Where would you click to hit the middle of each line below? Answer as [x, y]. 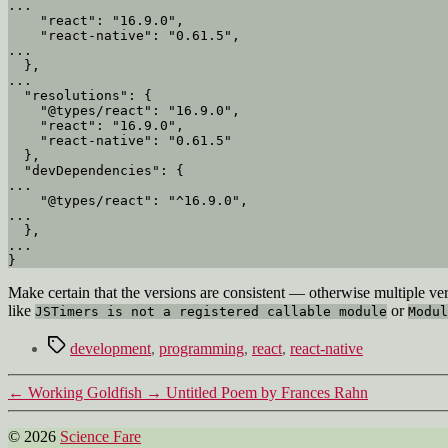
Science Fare [100, 436]
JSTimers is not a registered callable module [211, 311]
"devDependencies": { [16, 170]
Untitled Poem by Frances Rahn [267, 392]
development [110, 348]
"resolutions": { [16, 95]
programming [201, 348]
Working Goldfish [85, 392]
